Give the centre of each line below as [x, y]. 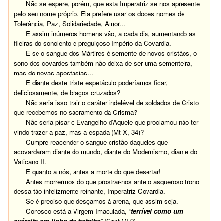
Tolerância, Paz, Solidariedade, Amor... [70, 23]
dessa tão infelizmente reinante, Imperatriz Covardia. [90, 191]
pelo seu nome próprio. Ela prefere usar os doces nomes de [99, 14]
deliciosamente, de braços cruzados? [67, 92]
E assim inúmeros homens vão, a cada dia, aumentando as [111, 33]
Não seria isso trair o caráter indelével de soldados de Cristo [112, 102]
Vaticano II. [30, 162]
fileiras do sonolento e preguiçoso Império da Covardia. [93, 43]
